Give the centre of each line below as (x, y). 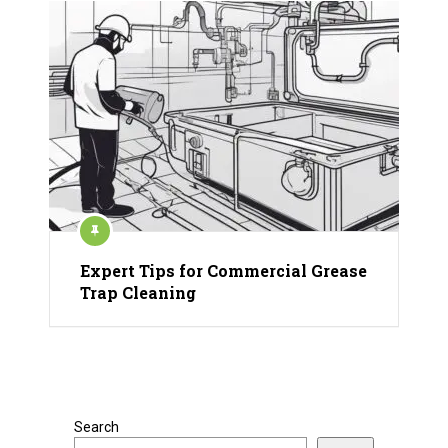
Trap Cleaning (138, 293)
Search (96, 427)
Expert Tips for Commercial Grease (223, 271)
